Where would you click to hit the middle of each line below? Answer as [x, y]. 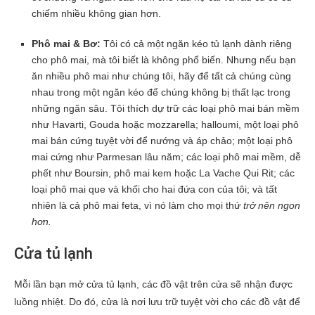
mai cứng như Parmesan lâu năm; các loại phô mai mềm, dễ [166, 156]
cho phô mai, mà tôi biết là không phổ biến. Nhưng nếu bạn [164, 59]
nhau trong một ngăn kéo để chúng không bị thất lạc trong [161, 92]
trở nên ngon [272, 205]
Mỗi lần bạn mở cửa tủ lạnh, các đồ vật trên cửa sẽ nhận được [153, 284]
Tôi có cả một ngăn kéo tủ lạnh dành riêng [196, 43]
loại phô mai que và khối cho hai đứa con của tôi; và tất [154, 189]
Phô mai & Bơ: [66, 43]
